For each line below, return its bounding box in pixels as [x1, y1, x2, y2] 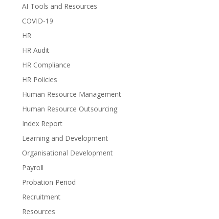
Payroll [22, 163, 44, 173]
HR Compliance [22, 60, 70, 70]
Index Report [22, 119, 63, 129]
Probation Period [22, 177, 76, 187]
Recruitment [22, 192, 61, 202]
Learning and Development [22, 133, 108, 143]
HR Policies [22, 75, 57, 85]
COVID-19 [22, 16, 53, 26]
